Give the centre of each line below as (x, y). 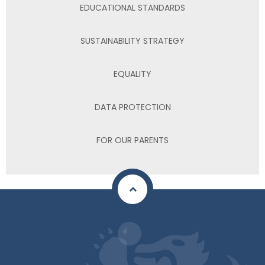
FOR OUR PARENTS (132, 140)
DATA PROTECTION (132, 107)
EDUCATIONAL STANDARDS (132, 7)
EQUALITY (132, 74)
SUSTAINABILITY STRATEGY (132, 41)
